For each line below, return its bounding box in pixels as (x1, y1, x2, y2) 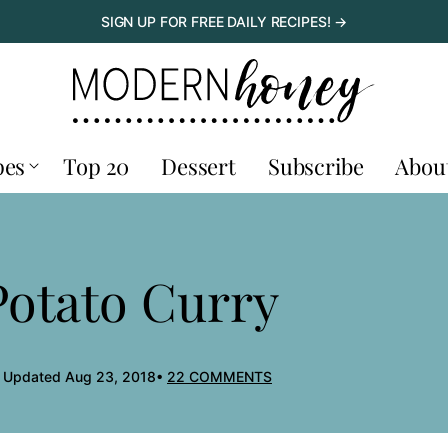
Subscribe (267, 151, 364, 181)
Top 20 (63, 151, 130, 181)
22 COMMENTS (167, 368, 272, 385)
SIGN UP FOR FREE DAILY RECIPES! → (100, 12, 348, 30)
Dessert (161, 151, 236, 181)
